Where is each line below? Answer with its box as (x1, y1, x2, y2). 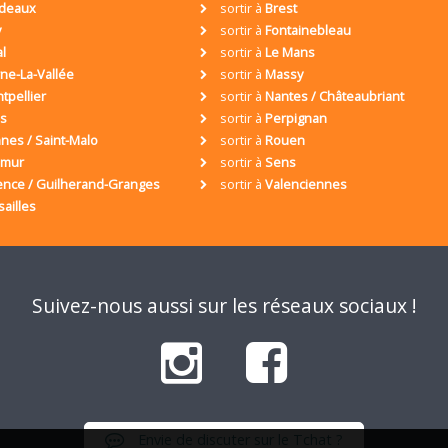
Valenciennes (265, 175, 347, 194)
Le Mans (265, 43, 315, 62)
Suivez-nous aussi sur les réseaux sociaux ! (31, 292, 417, 320)
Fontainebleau (265, 21, 351, 40)
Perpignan (265, 109, 327, 128)
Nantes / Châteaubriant (265, 87, 404, 106)
